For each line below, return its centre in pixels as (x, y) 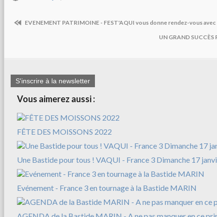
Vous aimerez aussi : (56, 99)
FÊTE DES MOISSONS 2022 (64, 132)
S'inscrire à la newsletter (53, 81)
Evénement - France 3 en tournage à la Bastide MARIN (107, 188)
